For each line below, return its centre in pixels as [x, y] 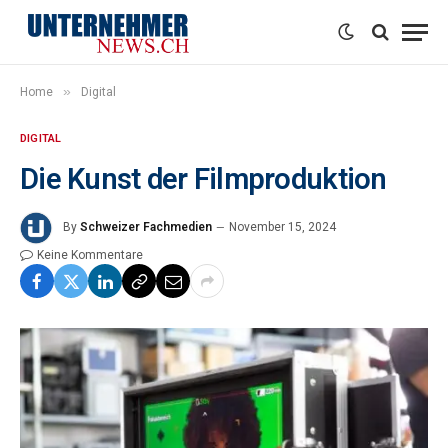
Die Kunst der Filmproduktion [203, 179]
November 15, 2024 [282, 227]
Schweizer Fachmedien [146, 227]
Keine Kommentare [90, 255]
